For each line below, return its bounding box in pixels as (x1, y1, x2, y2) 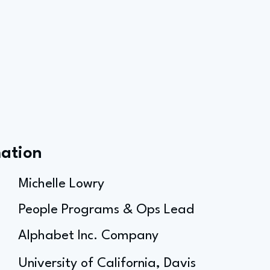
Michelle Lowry (19, 177, 104, 190)
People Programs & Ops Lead (19, 203, 194, 216)
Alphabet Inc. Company (18, 229, 159, 242)
